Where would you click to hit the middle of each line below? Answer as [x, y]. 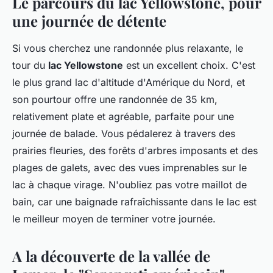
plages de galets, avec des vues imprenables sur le [129, 167]
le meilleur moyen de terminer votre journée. [114, 218]
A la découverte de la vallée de [111, 256]
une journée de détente [89, 20]
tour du [30, 65]
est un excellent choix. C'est [189, 65]
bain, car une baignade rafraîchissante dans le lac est [134, 201]
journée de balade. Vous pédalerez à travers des [124, 133]
